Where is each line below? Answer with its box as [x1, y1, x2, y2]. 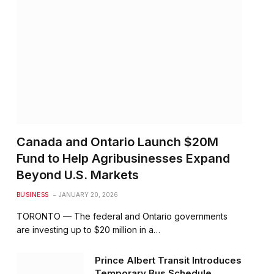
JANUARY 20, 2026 [58, 191, 118, 199]
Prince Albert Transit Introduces [94, 254, 242, 267]
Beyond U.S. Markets [16, 168, 139, 183]
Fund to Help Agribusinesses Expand [16, 151, 230, 166]
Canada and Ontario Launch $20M [16, 135, 218, 150]
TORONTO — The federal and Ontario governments [16, 211, 228, 222]
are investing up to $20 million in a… [16, 224, 160, 235]
